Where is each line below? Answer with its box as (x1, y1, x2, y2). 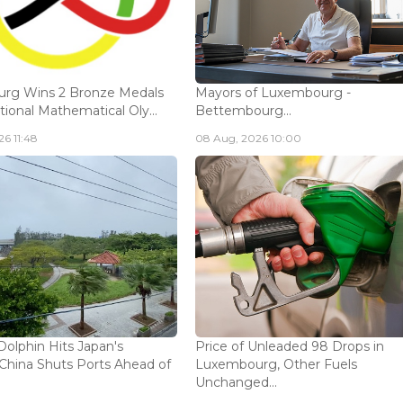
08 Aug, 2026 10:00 (195, 131, 302, 146)
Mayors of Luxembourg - (195, 85, 352, 102)
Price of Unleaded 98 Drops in (195, 337, 385, 354)
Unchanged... (195, 373, 278, 390)
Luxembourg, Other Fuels (195, 355, 358, 372)
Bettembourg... (195, 103, 292, 120)
